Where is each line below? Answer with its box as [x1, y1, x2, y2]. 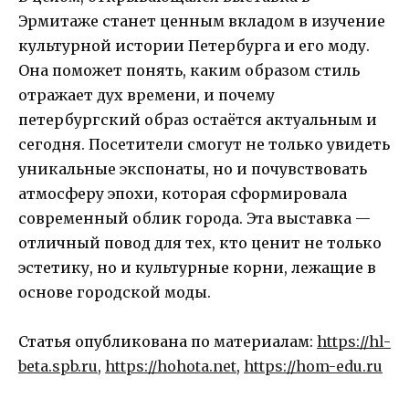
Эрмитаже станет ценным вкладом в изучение [18, 11, 385, 30]
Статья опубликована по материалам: [18, 332, 317, 351]
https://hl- [317, 332, 391, 351]
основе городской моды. [18, 282, 211, 301]
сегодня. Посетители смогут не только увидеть [18, 134, 390, 153]
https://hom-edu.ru [244, 357, 383, 376]
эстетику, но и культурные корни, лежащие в [18, 257, 376, 277]
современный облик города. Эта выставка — [18, 208, 371, 227]
